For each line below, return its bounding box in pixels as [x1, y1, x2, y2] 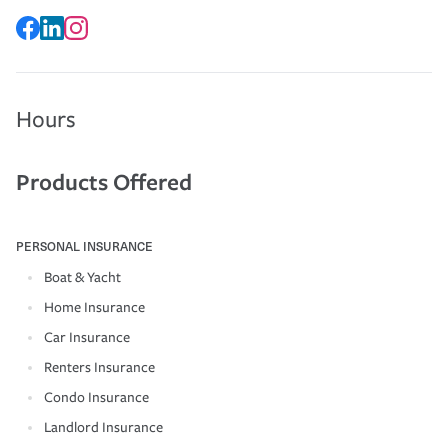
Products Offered [16, 165, 192, 197]
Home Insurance [44, 298, 145, 316]
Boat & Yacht [44, 268, 121, 286]
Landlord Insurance [44, 418, 163, 436]
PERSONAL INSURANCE [16, 236, 153, 255]
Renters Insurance [44, 358, 155, 376]
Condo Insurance [44, 388, 149, 406]
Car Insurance [44, 328, 130, 346]
